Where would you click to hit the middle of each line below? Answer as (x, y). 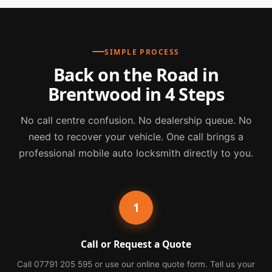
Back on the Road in (136, 74)
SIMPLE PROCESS (142, 52)
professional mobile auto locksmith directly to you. (136, 153)
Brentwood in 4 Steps (136, 93)
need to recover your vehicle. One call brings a (136, 136)
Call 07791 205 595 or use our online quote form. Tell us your (136, 264)
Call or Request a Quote (136, 244)
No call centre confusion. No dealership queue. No (136, 120)
